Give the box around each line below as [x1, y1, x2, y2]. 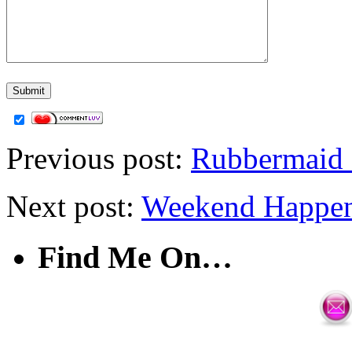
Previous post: [6, 141, 191, 175]
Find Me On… [38, 239, 233, 275]
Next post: [6, 189, 141, 223]
